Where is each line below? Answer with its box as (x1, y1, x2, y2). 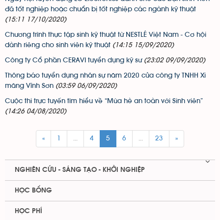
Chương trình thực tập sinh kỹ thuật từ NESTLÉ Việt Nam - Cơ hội (5, 31, 206, 38)
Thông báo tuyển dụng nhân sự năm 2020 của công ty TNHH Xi (5, 72, 206, 79)
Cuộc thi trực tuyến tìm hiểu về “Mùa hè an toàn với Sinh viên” (5, 97, 203, 105)
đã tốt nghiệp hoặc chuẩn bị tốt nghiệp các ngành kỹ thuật (5, 5, 196, 13)
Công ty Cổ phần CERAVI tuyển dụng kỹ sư (5, 56, 142, 64)
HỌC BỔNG (15, 187, 52, 194)
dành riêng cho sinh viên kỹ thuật (5, 41, 110, 49)
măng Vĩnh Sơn (5, 82, 54, 89)
